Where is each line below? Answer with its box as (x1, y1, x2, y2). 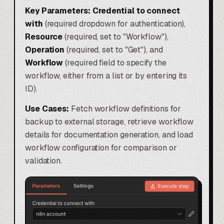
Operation (25, 44, 65, 55)
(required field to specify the (63, 57, 166, 68)
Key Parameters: (25, 5, 90, 16)
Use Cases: (25, 103, 69, 114)
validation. (25, 155, 62, 166)
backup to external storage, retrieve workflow (25, 116, 194, 127)
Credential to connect (92, 5, 180, 16)
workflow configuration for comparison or (25, 142, 177, 153)
